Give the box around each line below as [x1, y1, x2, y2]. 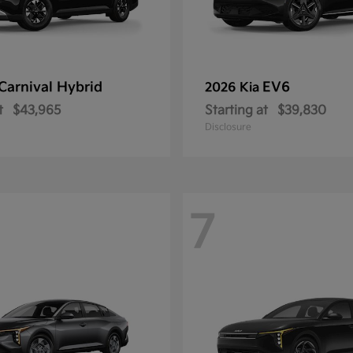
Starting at [205, 103, 268, 118]
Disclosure [205, 121, 251, 133]
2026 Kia [205, 80, 262, 95]
